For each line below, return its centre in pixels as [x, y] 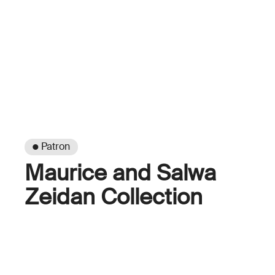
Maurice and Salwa [120, 173]
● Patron [51, 147]
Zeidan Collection [114, 197]
